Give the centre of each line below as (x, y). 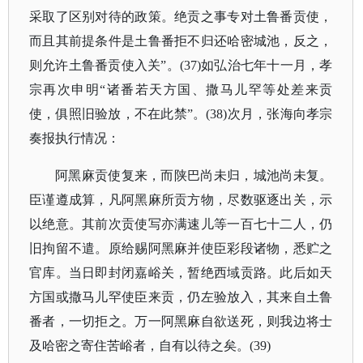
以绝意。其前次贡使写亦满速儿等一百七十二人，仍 (181, 224)
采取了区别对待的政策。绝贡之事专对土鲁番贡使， (181, 17)
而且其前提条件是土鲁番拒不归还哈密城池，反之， (181, 41)
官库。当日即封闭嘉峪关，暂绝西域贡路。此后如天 (181, 273)
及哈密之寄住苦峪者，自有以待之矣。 (139, 346)
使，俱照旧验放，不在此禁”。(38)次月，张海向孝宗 (181, 114)
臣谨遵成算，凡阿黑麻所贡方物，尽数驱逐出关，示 (181, 200)
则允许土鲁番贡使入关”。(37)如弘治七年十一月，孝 (181, 65)
